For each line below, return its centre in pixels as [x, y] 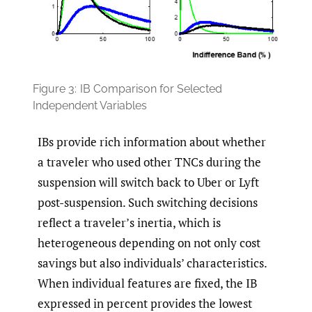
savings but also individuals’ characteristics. [152, 263]
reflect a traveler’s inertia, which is [129, 223]
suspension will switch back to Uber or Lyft [148, 182]
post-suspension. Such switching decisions [148, 203]
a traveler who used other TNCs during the [149, 162]
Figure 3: [55, 89]
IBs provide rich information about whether [152, 142]
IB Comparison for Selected [151, 89]
